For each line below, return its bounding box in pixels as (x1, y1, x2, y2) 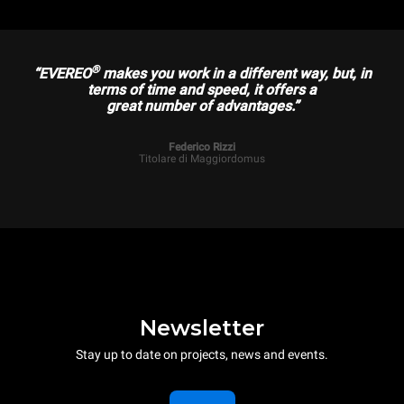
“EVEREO (32, 65, 91, 82)
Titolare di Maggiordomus (139, 152, 265, 165)
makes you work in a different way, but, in (98, 65, 372, 82)
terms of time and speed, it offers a (87, 81, 317, 98)
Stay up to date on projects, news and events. (76, 346, 328, 362)
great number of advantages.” (106, 97, 298, 115)
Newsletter (140, 314, 264, 341)
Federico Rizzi (169, 141, 235, 153)
